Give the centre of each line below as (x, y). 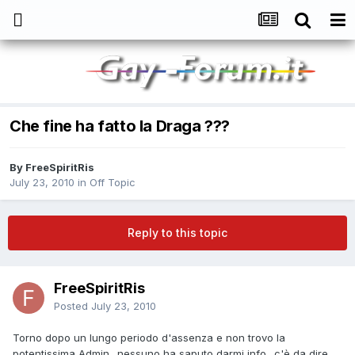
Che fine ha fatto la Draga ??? (120, 126)
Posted (73, 306)
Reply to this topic (177, 233)
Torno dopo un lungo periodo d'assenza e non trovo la (149, 338)
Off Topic (113, 183)
